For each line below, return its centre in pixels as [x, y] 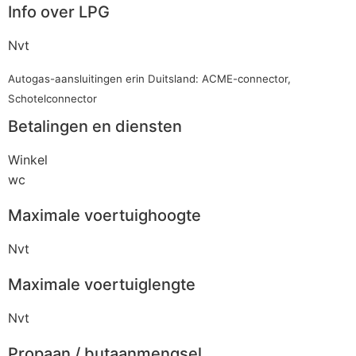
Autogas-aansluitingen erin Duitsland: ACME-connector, [149, 79]
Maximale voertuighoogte [104, 216]
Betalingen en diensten [95, 127]
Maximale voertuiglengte [102, 285]
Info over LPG [59, 12]
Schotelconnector [52, 99]
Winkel [28, 160]
